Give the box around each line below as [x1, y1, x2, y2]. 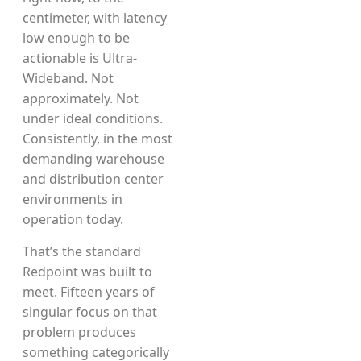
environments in [23, 190, 122, 208]
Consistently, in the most [23, 130, 172, 147]
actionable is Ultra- [23, 49, 137, 67]
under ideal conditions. [23, 110, 163, 127]
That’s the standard [23, 243, 141, 260]
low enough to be [23, 29, 130, 47]
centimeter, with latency [23, 9, 167, 27]
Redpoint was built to [23, 263, 152, 280]
